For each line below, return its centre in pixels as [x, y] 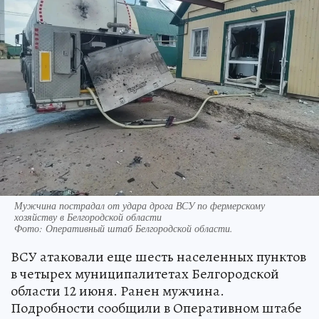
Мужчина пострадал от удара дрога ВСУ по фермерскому [140, 205]
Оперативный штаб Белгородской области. [139, 228]
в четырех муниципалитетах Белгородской [145, 273]
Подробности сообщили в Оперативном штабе [156, 308]
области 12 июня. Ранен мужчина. [117, 291]
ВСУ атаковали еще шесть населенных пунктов [158, 256]
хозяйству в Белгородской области [88, 216]
